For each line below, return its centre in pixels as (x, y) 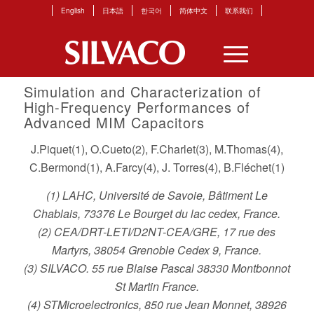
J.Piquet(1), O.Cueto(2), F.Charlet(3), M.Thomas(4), (157, 149)
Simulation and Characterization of (142, 91)
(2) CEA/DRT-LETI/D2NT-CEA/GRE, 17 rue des (157, 231)
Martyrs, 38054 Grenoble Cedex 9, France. (157, 250)
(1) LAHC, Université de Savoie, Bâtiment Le (157, 195)
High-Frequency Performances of (137, 107)
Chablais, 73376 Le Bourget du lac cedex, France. (157, 213)
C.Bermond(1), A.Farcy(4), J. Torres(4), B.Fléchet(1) (157, 167)
